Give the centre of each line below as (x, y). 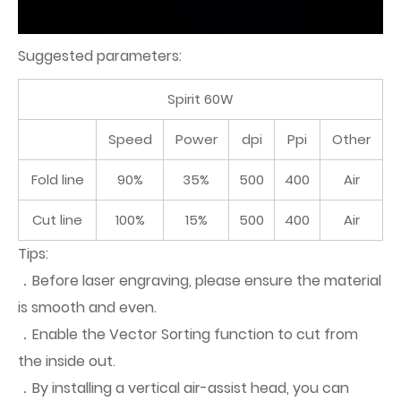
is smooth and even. (87, 307)
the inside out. (67, 361)
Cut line (57, 219)
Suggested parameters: (100, 55)
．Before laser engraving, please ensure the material (200, 280)
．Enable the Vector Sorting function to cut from (188, 334)
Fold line (57, 179)
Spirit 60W (200, 98)
